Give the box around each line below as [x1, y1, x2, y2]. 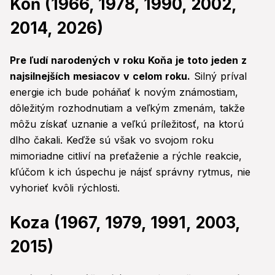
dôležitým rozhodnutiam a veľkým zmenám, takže [10, 102, 245, 115]
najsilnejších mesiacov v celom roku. [10, 70, 190, 83]
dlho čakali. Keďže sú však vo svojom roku [10, 134, 214, 147]
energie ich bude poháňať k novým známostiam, [10, 86, 238, 99]
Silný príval [190, 70, 247, 83]
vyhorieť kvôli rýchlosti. [10, 182, 120, 195]
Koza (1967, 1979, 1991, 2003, [10, 213, 240, 233]
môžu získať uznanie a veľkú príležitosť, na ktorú [10, 118, 244, 131]
